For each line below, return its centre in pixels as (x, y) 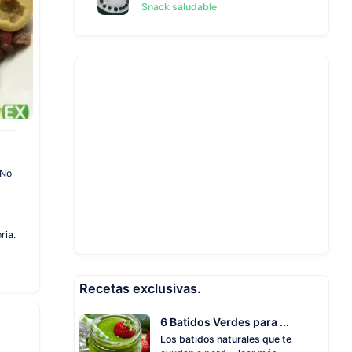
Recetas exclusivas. (140, 288)
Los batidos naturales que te (226, 339)
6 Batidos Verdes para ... (225, 321)
